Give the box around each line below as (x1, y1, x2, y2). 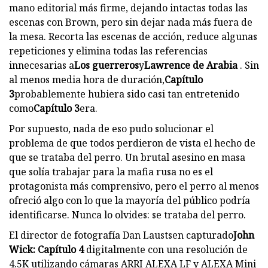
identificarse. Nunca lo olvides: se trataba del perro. (9, 208, 246, 221)
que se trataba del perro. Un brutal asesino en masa (9, 150, 245, 164)
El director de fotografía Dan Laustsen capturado (9, 228, 233, 242)
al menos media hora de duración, (9, 72, 165, 86)
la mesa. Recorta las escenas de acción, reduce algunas (9, 29, 257, 43)
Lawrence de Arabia (144, 58, 237, 72)
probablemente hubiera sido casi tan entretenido (14, 87, 239, 100)
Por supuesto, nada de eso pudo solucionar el (9, 121, 214, 135)
